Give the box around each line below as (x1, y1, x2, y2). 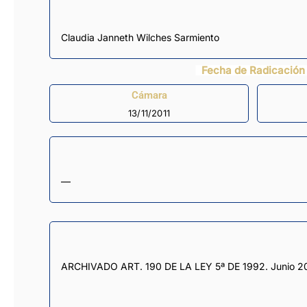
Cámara (131, 88, 167, 101)
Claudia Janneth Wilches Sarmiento (68, 32, 219, 44)
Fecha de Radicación (201, 64, 305, 77)
